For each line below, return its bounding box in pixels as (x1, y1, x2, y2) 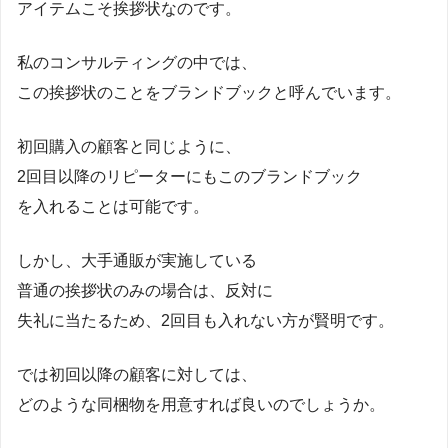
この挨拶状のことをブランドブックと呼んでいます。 (17, 83, 401, 101)
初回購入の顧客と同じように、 (17, 137, 241, 155)
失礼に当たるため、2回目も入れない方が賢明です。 (17, 311, 394, 329)
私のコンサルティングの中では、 (17, 53, 257, 71)
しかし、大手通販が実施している (17, 251, 257, 269)
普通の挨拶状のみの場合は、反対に (17, 281, 273, 299)
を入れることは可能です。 (17, 197, 209, 215)
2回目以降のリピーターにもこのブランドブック (17, 167, 362, 185)
